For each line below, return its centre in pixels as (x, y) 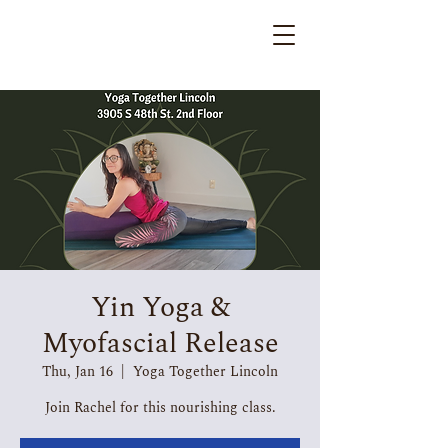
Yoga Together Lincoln (205, 371)
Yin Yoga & (160, 307)
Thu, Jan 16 (77, 371)
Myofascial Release (160, 343)
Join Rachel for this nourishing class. (160, 407)
